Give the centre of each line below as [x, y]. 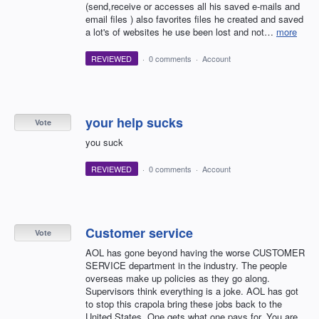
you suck [104, 142]
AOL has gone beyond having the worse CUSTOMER [195, 253]
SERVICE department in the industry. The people [186, 266]
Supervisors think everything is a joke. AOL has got [192, 291]
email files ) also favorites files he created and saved [194, 19]
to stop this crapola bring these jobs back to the [184, 304]
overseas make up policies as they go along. [178, 278]
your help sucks [134, 123]
